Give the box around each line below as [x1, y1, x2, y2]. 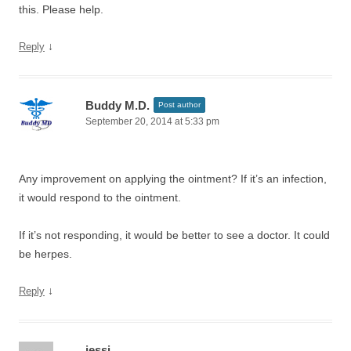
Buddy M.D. [85, 99, 150, 112]
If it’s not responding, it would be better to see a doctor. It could [19, 229, 330, 241]
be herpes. [19, 248, 72, 260]
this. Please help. [19, 3, 103, 16]
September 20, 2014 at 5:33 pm [85, 116, 219, 127]
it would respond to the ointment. [19, 191, 181, 204]
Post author [158, 100, 201, 109]
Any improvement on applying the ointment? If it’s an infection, [19, 172, 327, 185]
